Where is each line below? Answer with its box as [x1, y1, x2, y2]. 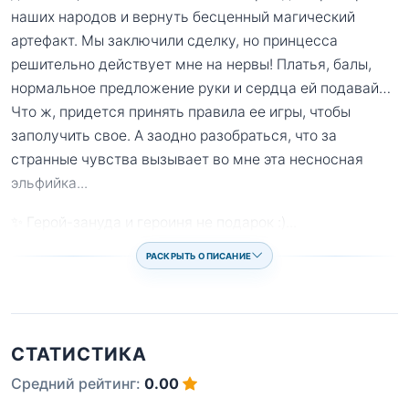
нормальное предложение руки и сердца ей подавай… [11, 79, 391, 97]
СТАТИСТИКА [11, 343, 147, 366]
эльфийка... [11, 173, 88, 192]
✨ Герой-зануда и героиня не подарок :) [11, 214, 286, 232]
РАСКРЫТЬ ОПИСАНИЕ [145, 250, 252, 261]
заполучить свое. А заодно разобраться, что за [11, 126, 337, 144]
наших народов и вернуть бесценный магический [11, 7, 355, 26]
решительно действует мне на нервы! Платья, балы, [11, 55, 372, 73]
